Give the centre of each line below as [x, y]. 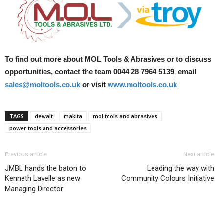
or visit [94, 84]
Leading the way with [181, 168]
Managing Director [34, 189]
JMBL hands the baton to [45, 168]
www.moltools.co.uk [142, 84]
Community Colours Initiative [168, 178]
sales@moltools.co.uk [43, 84]
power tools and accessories [48, 128]
